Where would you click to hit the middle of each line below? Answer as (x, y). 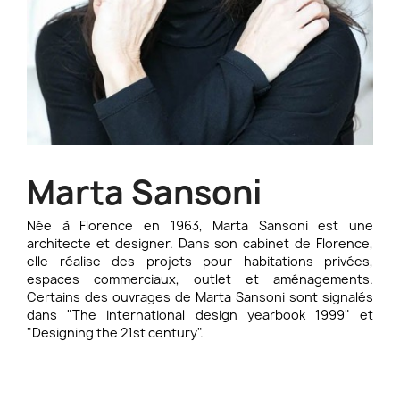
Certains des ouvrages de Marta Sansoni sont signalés (200, 297)
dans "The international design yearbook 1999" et (200, 315)
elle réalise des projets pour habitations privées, (200, 261)
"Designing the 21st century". (115, 333)
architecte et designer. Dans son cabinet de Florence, (200, 243)
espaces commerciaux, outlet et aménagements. (200, 279)
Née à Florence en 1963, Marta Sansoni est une (200, 225)
